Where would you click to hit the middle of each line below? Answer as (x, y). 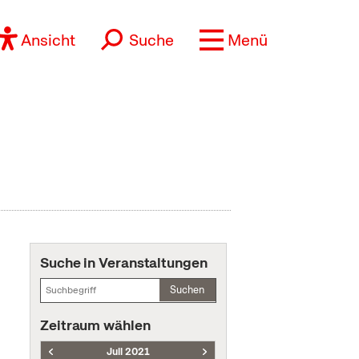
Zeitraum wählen (95, 325)
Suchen (188, 290)
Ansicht (48, 40)
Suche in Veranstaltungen (124, 262)
